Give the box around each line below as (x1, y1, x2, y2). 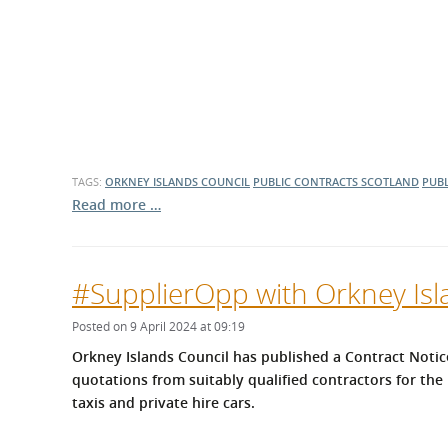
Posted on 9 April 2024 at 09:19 (72, 317, 245, 335)
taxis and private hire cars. (72, 392, 255, 412)
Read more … (72, 194, 161, 214)
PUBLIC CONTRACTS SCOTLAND (253, 173, 419, 189)
